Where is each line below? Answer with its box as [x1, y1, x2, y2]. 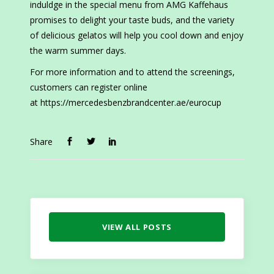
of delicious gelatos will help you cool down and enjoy [30, 29, 243, 42]
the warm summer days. [30, 45, 126, 57]
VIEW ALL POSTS [102, 221, 172, 233]
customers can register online [30, 81, 147, 94]
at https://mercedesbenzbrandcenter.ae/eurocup [30, 97, 221, 109]
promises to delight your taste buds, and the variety [30, 14, 234, 26]
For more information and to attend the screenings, [30, 66, 235, 78]
